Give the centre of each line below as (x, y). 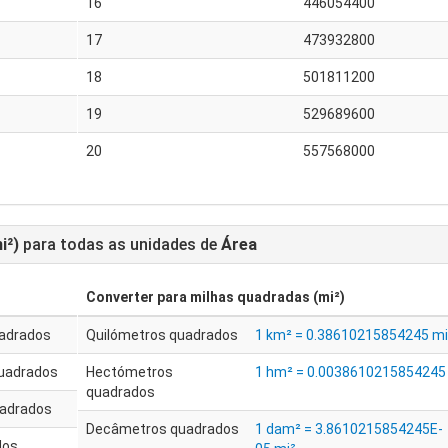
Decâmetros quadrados (162, 429)
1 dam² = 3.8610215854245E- (348, 429)
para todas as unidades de (120, 244)
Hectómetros (129, 372)
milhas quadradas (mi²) (267, 297)
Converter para (137, 297)
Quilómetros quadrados (161, 335)
